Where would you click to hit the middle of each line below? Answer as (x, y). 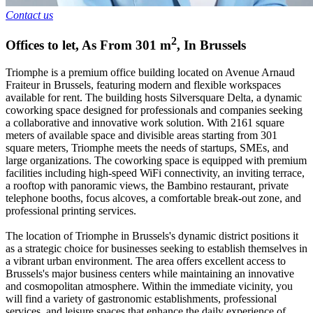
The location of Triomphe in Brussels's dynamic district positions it (152, 235)
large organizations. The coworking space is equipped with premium (156, 160)
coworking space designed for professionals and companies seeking (154, 110)
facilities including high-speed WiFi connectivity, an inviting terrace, (155, 173)
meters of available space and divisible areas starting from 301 (141, 135)
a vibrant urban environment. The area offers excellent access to (146, 261)
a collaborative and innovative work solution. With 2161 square (145, 122)
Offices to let (41, 45)
